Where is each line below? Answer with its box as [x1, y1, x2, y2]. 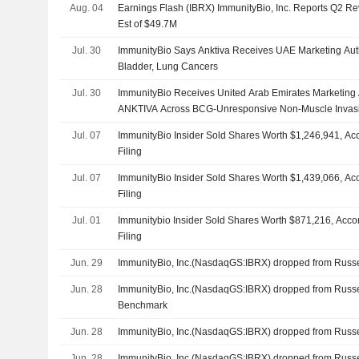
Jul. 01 [71, 214, 101, 226]
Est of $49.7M [118, 18, 178, 30]
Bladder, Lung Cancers [118, 60, 219, 72]
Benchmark [118, 299, 168, 311]
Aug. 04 [69, 2, 103, 14]
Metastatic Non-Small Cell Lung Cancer [118, 119, 291, 131]
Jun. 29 [70, 256, 103, 268]
